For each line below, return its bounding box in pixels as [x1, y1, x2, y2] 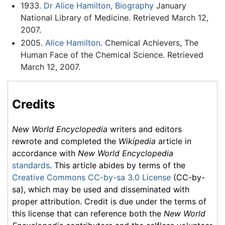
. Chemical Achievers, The [100, 37, 198, 48]
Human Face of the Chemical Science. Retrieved [20, 49, 203, 60]
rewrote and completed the [12, 136, 119, 147]
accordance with [12, 148, 78, 159]
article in [156, 136, 191, 147]
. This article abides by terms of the [50, 160, 185, 171]
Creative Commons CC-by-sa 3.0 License [12, 172, 171, 183]
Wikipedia [119, 136, 156, 147]
